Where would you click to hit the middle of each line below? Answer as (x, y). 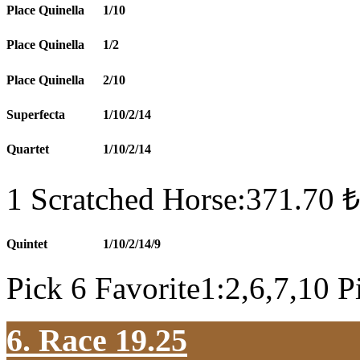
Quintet (27, 243)
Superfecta (36, 114)
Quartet (28, 149)
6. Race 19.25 (97, 340)
